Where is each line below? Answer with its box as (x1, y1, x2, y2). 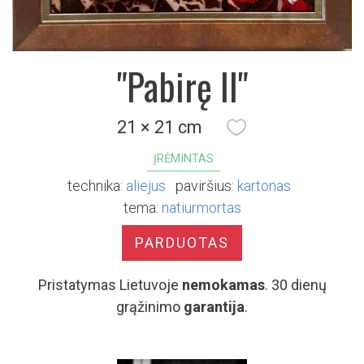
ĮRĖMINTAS (154, 152, 214, 167)
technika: (67, 177, 123, 195)
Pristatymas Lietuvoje (37, 276, 182, 294)
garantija (184, 298, 245, 316)
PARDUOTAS (135, 234, 229, 252)
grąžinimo (116, 298, 184, 316)
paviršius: (175, 177, 234, 195)
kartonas (236, 177, 291, 195)
